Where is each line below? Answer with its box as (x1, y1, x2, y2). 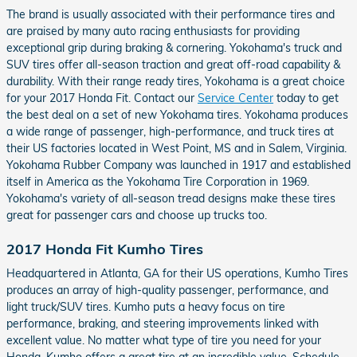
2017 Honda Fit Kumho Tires (6, 239, 203, 257)
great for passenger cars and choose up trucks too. (6, 207, 267, 222)
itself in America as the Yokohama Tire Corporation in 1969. (6, 174, 309, 189)
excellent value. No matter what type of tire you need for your (6, 333, 321, 347)
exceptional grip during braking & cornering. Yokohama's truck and (6, 40, 342, 55)
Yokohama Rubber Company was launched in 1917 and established (6, 157, 351, 172)
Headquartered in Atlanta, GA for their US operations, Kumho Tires (6, 266, 348, 280)
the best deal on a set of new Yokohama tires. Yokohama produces (6, 107, 348, 122)
